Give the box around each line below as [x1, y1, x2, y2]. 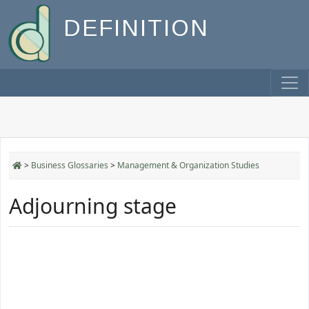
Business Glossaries [31, 159, 108, 171]
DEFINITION [63, 15, 209, 41]
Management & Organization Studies [117, 159, 259, 171]
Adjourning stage [9, 192, 177, 220]
